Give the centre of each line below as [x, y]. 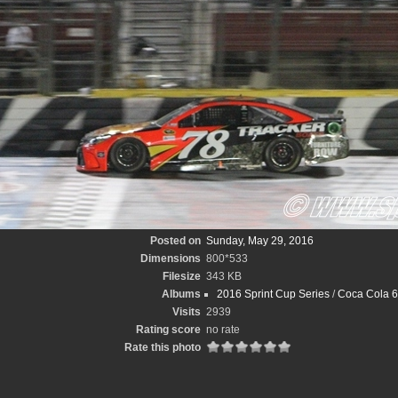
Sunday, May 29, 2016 [259, 241]
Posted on [175, 241]
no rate [223, 330]
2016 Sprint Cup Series [273, 294]
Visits [186, 312]
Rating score [168, 330]
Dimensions [170, 259]
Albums [181, 294]
